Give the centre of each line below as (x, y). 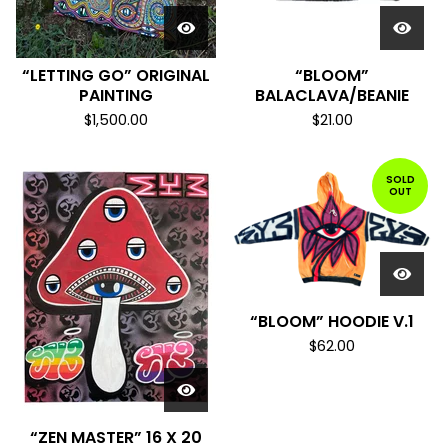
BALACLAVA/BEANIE (332, 95)
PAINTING (116, 95)
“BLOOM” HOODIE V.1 (332, 321)
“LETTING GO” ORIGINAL (116, 75)
